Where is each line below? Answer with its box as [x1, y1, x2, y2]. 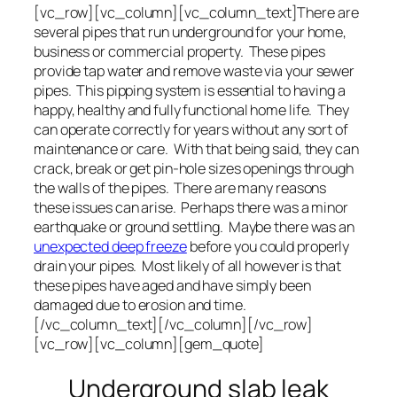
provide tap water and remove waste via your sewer [34, 61, 355, 82]
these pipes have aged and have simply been [34, 276, 311, 296]
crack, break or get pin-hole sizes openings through [34, 159, 354, 179]
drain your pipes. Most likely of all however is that [34, 256, 341, 276]
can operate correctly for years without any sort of [34, 120, 348, 140]
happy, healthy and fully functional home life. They [34, 100, 349, 121]
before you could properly [186, 237, 350, 257]
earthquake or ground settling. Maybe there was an [34, 217, 354, 237]
